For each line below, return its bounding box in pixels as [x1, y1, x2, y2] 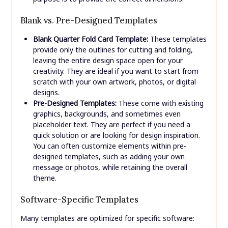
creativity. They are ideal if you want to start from [33, 66, 198, 76]
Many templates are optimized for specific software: [20, 213, 194, 223]
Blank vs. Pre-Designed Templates [20, 15, 157, 26]
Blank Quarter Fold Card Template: [33, 34, 148, 44]
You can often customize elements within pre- [33, 141, 186, 151]
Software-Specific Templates [20, 194, 138, 205]
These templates [148, 34, 207, 44]
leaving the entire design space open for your [33, 55, 183, 66]
